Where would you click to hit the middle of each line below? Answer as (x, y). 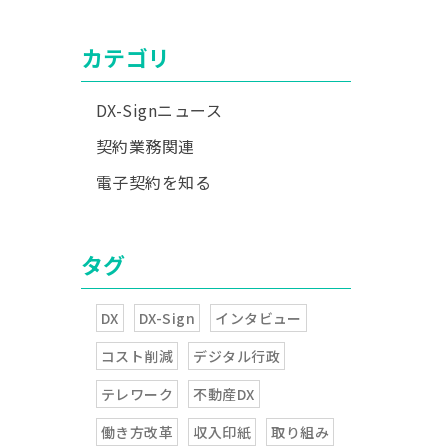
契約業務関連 (145, 146)
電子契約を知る (153, 182)
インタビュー (258, 318)
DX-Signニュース (159, 110)
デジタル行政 (237, 356)
